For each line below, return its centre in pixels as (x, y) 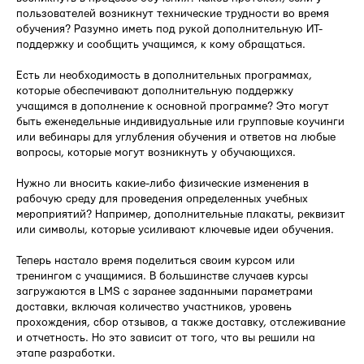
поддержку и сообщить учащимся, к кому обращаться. (161, 44)
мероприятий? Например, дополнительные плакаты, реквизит (181, 214)
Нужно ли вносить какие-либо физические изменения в (162, 183)
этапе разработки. (66, 353)
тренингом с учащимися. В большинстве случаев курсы (162, 276)
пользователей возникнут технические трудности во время (173, 13)
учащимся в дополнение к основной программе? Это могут (173, 106)
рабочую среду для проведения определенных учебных (162, 199)
